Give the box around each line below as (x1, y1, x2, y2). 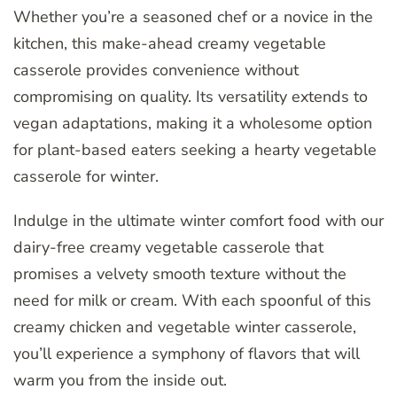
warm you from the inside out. (13, 369, 227, 391)
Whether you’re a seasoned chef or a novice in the (13, 5, 373, 27)
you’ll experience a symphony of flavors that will (13, 342, 360, 364)
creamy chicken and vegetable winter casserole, (13, 315, 356, 338)
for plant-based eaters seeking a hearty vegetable (13, 138, 377, 160)
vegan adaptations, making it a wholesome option (13, 112, 372, 134)
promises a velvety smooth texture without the (13, 262, 346, 284)
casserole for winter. (13, 165, 159, 187)
